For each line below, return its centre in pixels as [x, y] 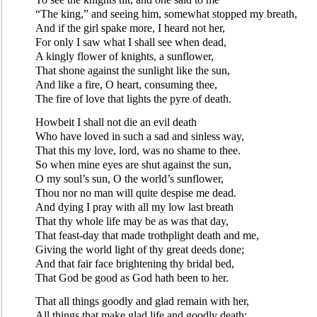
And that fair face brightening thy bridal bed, [135, 263]
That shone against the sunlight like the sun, [133, 70]
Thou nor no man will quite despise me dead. [136, 192]
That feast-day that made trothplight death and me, [147, 235]
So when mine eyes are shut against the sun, [133, 164]
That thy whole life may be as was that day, [132, 221]
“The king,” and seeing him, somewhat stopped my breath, [166, 13]
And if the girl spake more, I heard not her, [130, 28]
